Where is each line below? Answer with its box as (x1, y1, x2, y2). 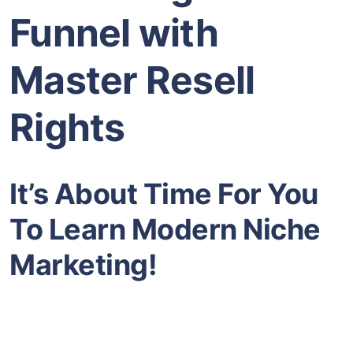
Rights (9, 103, 125, 150)
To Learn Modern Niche (9, 211, 321, 247)
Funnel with (9, 9, 218, 56)
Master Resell (9, 56, 255, 103)
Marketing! (9, 247, 157, 282)
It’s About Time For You (9, 176, 318, 211)
